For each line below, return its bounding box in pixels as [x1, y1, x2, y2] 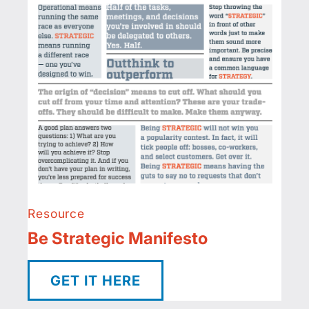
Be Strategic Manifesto [28, 228, 208, 249]
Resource [28, 206, 86, 221]
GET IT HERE [50, 272, 141, 289]
